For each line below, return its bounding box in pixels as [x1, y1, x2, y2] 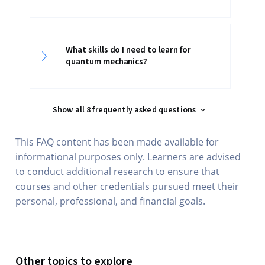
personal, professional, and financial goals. [15, 195, 206, 208]
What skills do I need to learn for [66, 44, 191, 56]
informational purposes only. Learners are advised [15, 150, 241, 163]
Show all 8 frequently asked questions [52, 104, 196, 116]
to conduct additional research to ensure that [15, 165, 220, 178]
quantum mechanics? [66, 56, 148, 68]
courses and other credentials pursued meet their [15, 180, 240, 193]
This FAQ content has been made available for [15, 135, 219, 148]
